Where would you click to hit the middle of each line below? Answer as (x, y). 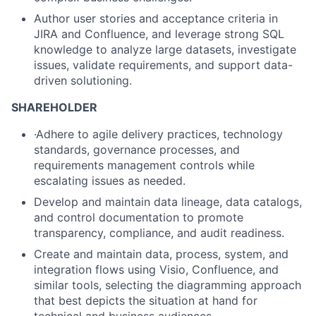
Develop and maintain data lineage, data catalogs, (168, 202)
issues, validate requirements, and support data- (163, 65)
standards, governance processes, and (137, 150)
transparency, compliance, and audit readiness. (159, 233)
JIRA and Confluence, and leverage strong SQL (159, 34)
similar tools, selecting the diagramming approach (168, 285)
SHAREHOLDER (54, 108)
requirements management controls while (144, 165)
